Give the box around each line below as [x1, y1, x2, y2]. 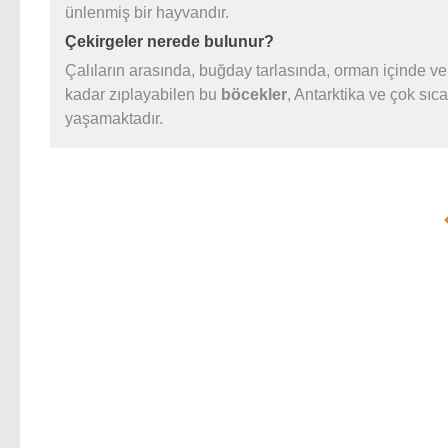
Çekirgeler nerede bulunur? [65, 32, 274, 50]
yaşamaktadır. [65, 109, 163, 127]
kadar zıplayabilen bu [65, 85, 221, 103]
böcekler [221, 85, 287, 103]
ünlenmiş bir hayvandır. [65, 3, 229, 21]
